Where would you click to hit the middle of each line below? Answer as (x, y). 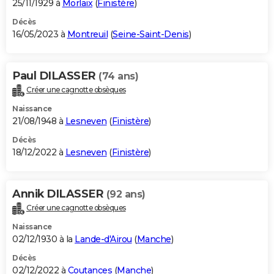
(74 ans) (118, 76)
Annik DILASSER (59, 194)
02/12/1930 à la (43, 239)
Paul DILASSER (55, 76)
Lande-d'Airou (103, 239)
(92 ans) (126, 194)
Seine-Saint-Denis (151, 35)
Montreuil (87, 35)
